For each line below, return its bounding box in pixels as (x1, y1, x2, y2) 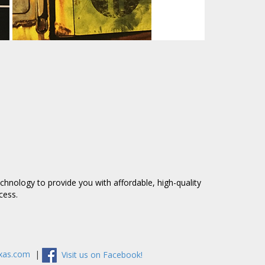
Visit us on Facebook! (57, 248, 143, 260)
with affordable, (95, 177, 157, 189)
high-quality (157, 177, 201, 189)
